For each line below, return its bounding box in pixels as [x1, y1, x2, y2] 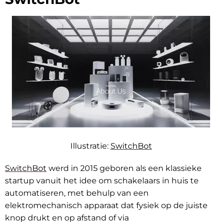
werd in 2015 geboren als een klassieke [47, 164, 202, 173]
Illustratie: [70, 141, 111, 151]
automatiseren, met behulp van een [5, 188, 149, 198]
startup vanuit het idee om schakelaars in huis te [5, 176, 199, 186]
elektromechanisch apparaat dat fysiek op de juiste [5, 201, 208, 211]
